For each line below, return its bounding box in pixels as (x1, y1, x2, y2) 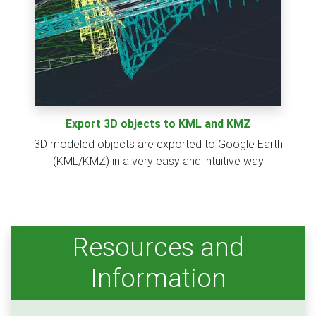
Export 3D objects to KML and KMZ (65, 117, 251, 131)
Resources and (72, 232, 244, 263)
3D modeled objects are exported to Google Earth (33, 138, 283, 152)
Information (90, 263, 226, 294)
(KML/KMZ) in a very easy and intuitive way (52, 154, 264, 169)
